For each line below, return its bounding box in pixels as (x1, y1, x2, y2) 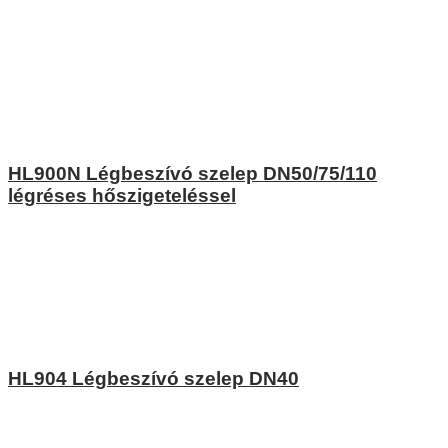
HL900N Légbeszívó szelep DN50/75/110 (8, 162, 377, 184)
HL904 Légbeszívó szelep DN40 (8, 368, 299, 390)
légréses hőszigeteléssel (8, 184, 236, 206)
